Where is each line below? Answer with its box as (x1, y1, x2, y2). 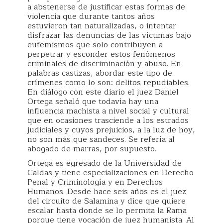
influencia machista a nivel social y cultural (27, 104, 189, 117)
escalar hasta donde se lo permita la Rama (27, 204, 187, 217)
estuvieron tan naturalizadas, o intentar (27, 19, 176, 32)
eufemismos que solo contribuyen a (27, 38, 163, 51)
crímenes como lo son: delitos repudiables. (27, 76, 190, 89)
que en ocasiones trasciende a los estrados (27, 113, 189, 127)
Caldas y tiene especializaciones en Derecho (27, 166, 194, 179)
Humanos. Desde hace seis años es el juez (27, 185, 186, 198)
